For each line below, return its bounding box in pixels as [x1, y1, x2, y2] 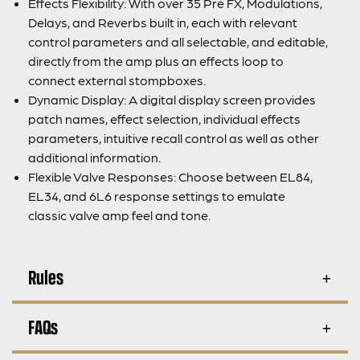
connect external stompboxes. [28, 72, 206, 88]
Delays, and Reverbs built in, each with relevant [28, 14, 297, 30]
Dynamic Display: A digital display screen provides [28, 91, 316, 107]
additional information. [28, 149, 161, 165]
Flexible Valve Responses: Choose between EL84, [28, 168, 313, 184]
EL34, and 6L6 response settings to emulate [28, 187, 285, 203]
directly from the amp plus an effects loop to [28, 52, 284, 68]
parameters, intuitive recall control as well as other [28, 129, 319, 145]
